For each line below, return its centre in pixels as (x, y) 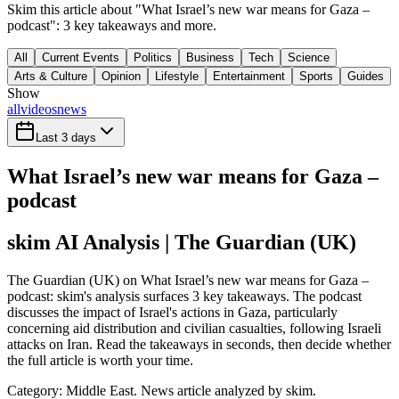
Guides (366, 77)
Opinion (121, 77)
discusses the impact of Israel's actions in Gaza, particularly (172, 313)
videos (39, 110)
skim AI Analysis (83, 243)
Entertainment (249, 77)
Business (210, 58)
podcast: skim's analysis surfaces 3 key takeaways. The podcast (184, 297)
